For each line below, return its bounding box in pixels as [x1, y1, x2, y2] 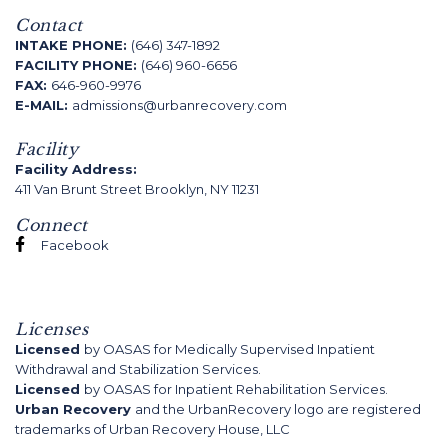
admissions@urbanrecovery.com [72, 97, 287, 113]
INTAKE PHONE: [15, 37, 131, 53]
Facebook [41, 237, 109, 253]
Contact [15, 15, 83, 35]
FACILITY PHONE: [15, 57, 141, 73]
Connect [15, 215, 88, 235]
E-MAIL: [15, 97, 72, 113]
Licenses [15, 319, 88, 339]
